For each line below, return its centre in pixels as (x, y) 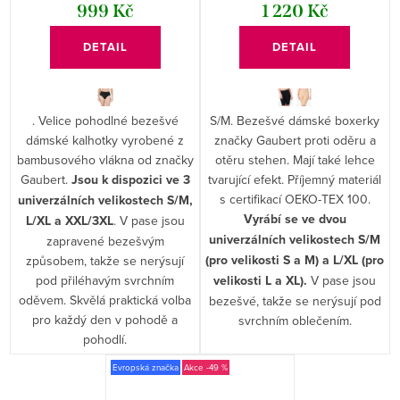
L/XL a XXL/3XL (69, 221)
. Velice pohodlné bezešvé (105, 121)
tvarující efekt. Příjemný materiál (295, 180)
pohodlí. (105, 340)
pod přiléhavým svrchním (105, 281)
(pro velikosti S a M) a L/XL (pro (295, 261)
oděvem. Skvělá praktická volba (105, 300)
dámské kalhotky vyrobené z (105, 141)
